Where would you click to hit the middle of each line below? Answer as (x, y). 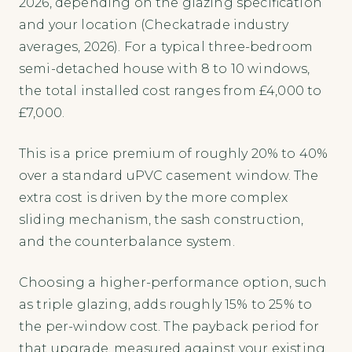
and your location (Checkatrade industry (154, 25)
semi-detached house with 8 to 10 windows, (165, 69)
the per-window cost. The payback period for (169, 327)
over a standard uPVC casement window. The (169, 176)
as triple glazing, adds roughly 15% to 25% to (166, 305)
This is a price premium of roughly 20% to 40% (174, 154)
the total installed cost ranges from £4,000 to (170, 91)
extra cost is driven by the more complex (154, 198)
